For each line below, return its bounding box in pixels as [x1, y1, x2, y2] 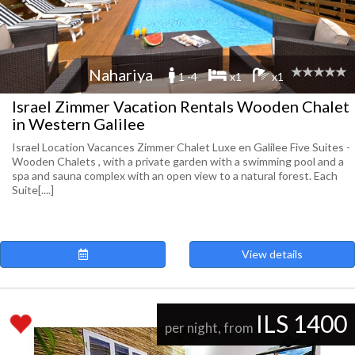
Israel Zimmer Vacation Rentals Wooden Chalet [12, 97, 349, 116]
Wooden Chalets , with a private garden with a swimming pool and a [12, 155, 344, 168]
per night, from [165, 319, 256, 336]
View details [242, 247, 303, 261]
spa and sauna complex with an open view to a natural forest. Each [12, 169, 338, 182]
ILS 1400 [256, 309, 347, 338]
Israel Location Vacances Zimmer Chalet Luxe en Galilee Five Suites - [12, 140, 350, 154]
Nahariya [89, 65, 153, 84]
